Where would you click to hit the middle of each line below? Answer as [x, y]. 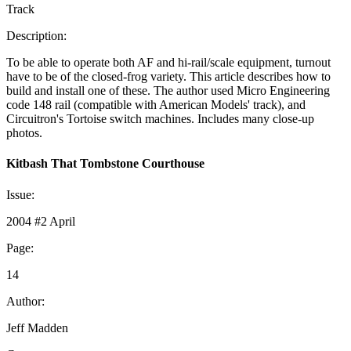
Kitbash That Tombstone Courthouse [105, 164]
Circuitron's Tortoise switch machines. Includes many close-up [160, 119]
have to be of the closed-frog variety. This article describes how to [168, 76]
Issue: [20, 194]
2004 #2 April [41, 221]
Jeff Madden [37, 327]
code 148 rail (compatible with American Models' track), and [156, 105]
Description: [36, 36]
